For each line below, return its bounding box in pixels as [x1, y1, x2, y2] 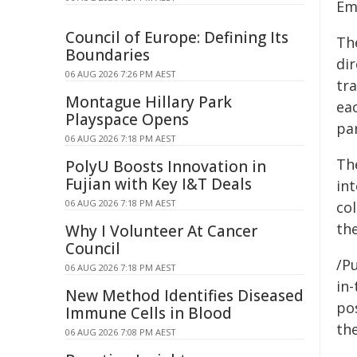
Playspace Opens [65, 109, 189, 130]
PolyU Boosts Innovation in [65, 156, 266, 177]
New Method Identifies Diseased [65, 285, 304, 306]
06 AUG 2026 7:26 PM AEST [65, 68, 176, 80]
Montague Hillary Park [65, 92, 232, 112]
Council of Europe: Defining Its [65, 27, 288, 48]
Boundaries [65, 45, 150, 65]
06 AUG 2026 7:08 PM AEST [65, 326, 176, 338]
